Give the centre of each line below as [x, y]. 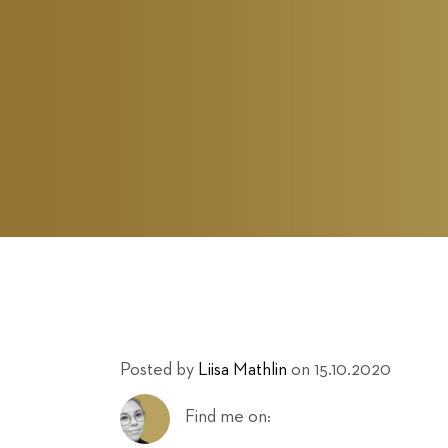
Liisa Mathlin [242, 370]
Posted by [157, 370]
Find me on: [228, 417]
